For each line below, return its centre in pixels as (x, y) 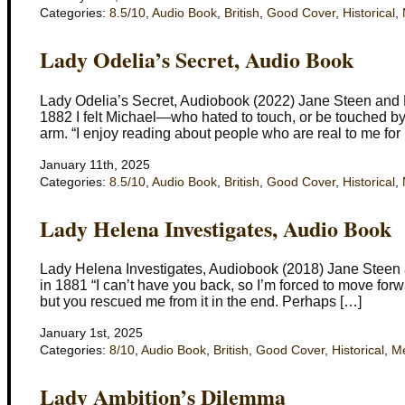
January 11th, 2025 (95, 165)
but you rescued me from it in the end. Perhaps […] (201, 302)
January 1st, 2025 (91, 334)
